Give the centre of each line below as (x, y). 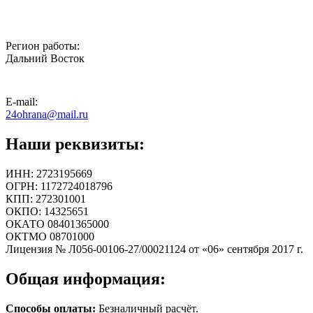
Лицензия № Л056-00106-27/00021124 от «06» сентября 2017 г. (154, 249)
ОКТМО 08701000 (50, 237)
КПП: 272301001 (46, 199)
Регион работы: (43, 46)
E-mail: (22, 102)
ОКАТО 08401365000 (57, 224)
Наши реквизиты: (75, 144)
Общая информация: (86, 279)
